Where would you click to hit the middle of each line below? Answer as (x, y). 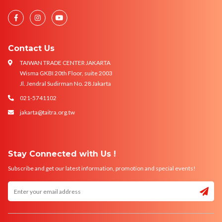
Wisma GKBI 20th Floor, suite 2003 (66, 73)
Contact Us (31, 48)
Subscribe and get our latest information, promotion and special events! (102, 168)
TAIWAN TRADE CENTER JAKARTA (65, 63)
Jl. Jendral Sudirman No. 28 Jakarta (65, 83)
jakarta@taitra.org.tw (47, 112)
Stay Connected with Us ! (62, 154)
